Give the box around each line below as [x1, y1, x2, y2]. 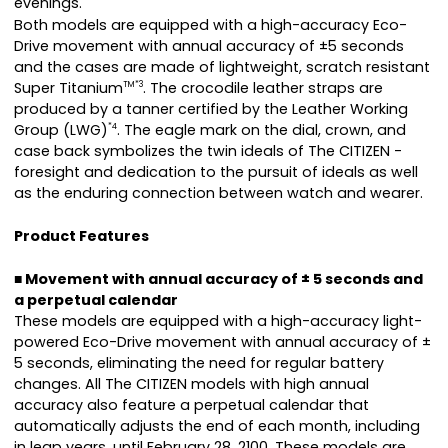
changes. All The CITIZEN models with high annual [14, 374, 369, 395]
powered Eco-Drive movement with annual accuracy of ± [14, 332, 431, 353]
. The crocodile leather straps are [143, 78, 383, 99]
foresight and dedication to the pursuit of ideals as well [14, 162, 418, 183]
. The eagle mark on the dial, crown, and [117, 120, 406, 141]
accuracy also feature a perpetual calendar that [14, 395, 369, 416]
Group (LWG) [14, 120, 108, 141]
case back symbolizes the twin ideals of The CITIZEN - [14, 141, 402, 162]
